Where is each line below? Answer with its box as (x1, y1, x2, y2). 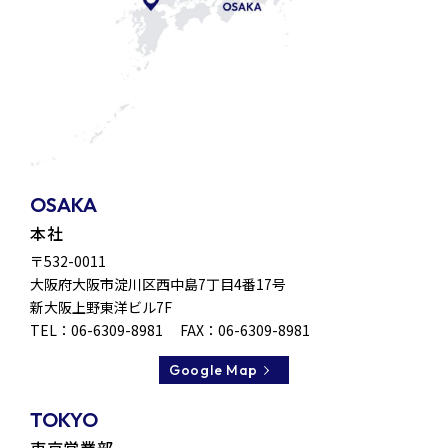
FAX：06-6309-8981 (180, 320, 310, 341)
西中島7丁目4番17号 (156, 274, 286, 295)
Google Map (169, 361, 258, 380)
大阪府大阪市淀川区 (30, 274, 156, 295)
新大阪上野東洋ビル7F (30, 297, 172, 318)
